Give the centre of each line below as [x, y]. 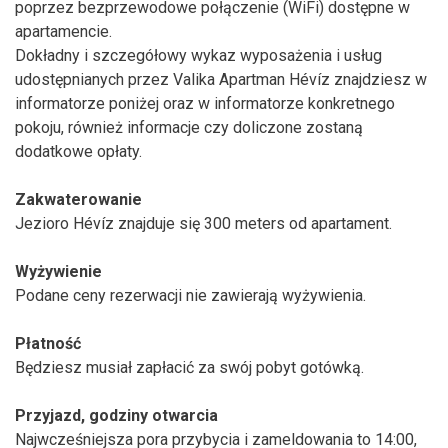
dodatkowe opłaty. [78, 152]
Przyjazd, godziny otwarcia [116, 416]
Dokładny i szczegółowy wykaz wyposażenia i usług [198, 56]
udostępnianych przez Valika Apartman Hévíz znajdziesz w [221, 80]
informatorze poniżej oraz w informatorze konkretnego [205, 104]
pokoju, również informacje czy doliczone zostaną [189, 128]
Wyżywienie [58, 272]
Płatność [48, 344]
